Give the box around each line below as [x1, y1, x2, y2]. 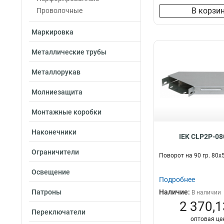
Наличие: [159, 188, 191, 196]
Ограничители [31, 148, 79, 156]
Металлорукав [31, 68, 80, 76]
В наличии [191, 189, 221, 196]
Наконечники [31, 128, 76, 136]
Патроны [31, 188, 61, 196]
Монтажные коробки [31, 108, 101, 116]
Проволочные [36, 6, 82, 14]
